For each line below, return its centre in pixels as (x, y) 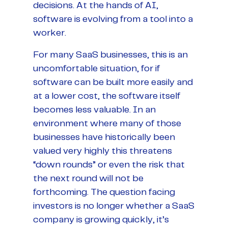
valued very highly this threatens (103, 151)
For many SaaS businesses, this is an (110, 55)
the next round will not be (88, 178)
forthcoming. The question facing (104, 192)
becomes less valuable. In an (94, 110)
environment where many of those (107, 123)
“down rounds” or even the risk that (109, 165)
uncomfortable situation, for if (96, 68)
